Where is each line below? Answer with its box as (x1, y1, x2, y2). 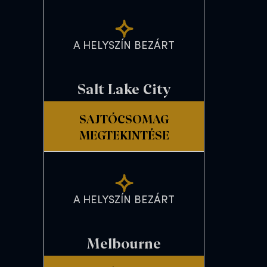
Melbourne (87, 232, 161, 253)
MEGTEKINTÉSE (79, 126, 169, 142)
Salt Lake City (77, 78, 170, 98)
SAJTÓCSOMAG (79, 110, 169, 126)
